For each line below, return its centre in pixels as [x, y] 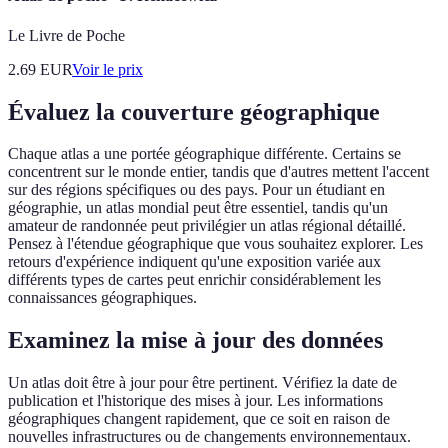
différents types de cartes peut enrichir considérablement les [194, 280]
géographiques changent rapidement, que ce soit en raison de [199, 419]
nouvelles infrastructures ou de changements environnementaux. [209, 437]
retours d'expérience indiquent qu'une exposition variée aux [194, 262]
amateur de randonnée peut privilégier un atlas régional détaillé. [207, 226]
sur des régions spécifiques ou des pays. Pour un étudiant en [196, 190]
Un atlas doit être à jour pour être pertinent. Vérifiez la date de [202, 383]
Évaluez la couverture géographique [194, 111]
